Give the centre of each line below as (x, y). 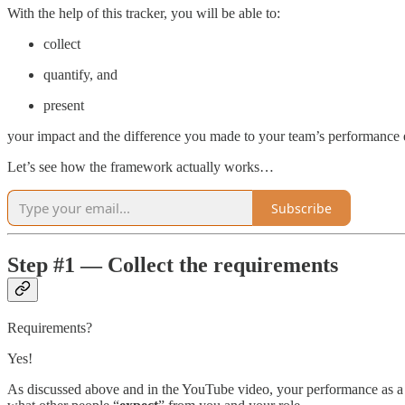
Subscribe (301, 208)
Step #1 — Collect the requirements (173, 265)
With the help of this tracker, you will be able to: (144, 14)
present (64, 106)
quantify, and (80, 75)
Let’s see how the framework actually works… (141, 167)
